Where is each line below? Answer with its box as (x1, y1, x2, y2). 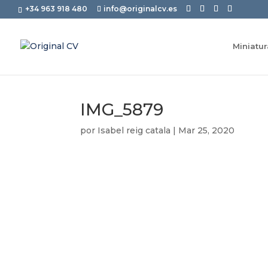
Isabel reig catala (98, 125, 171, 136)
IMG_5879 (80, 99, 164, 120)
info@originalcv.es (103, 4, 177, 13)
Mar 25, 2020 (178, 125, 235, 136)
